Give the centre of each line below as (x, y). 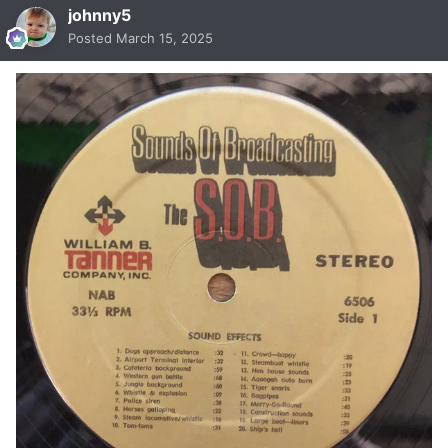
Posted (92, 38)
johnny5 (99, 15)
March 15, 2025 (164, 38)
